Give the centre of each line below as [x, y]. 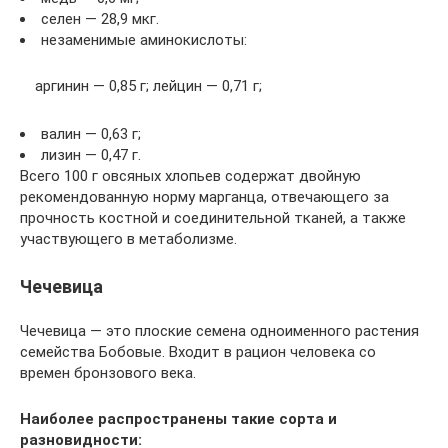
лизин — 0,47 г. [91, 155]
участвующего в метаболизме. [128, 239]
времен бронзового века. [108, 373]
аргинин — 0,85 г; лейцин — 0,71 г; [148, 86]
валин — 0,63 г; [91, 134]
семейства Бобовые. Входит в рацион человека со [198, 352]
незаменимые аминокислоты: [144, 39]
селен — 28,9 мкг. [100, 18]
